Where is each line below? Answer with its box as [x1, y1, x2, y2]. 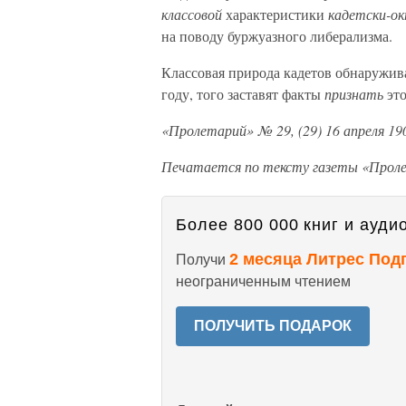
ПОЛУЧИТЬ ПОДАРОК [194, 318, 352, 333]
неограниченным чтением [176, 274, 351, 289]
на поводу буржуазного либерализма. [161, 26, 392, 45]
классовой [161, 5, 222, 24]
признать [324, 84, 383, 103]
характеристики [222, 5, 328, 24]
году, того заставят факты [161, 84, 324, 103]
